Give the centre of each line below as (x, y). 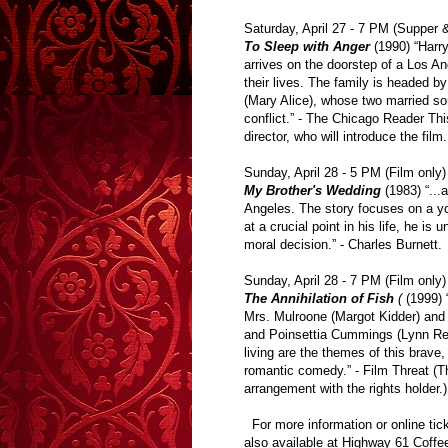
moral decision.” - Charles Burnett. (343, 245)
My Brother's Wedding (312, 191)
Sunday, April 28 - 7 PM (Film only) (345, 281)
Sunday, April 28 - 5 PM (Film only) (345, 173)
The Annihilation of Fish (321, 299)
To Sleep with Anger (307, 47)
